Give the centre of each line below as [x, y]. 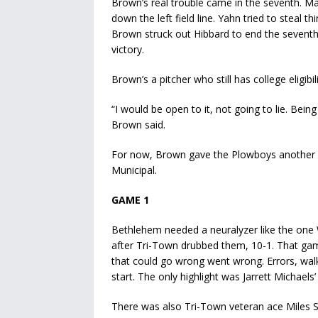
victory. [128, 50]
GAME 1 [130, 200]
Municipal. [134, 170]
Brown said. [138, 125]
